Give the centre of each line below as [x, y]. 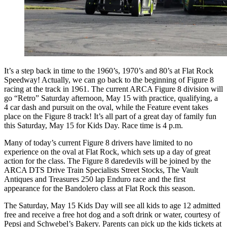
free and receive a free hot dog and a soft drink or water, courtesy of [112, 215]
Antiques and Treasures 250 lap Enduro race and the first [95, 179]
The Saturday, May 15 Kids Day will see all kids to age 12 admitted [112, 206]
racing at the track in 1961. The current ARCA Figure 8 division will [113, 89]
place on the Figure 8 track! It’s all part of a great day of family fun [110, 117]
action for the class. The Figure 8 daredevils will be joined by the [107, 161]
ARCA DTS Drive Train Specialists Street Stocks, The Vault [101, 170]
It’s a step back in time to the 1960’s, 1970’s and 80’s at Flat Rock [109, 71]
